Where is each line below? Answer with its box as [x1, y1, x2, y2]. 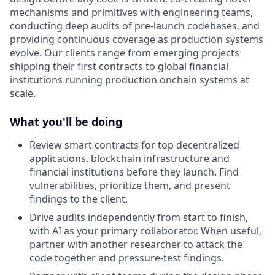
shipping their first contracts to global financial [10, 60, 228, 74]
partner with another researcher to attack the [29, 238, 242, 252]
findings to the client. [29, 192, 128, 206]
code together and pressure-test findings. [29, 251, 224, 265]
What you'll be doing [10, 114, 122, 130]
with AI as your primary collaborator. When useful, [29, 224, 261, 238]
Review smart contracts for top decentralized [29, 138, 239, 152]
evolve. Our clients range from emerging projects [10, 46, 239, 60]
